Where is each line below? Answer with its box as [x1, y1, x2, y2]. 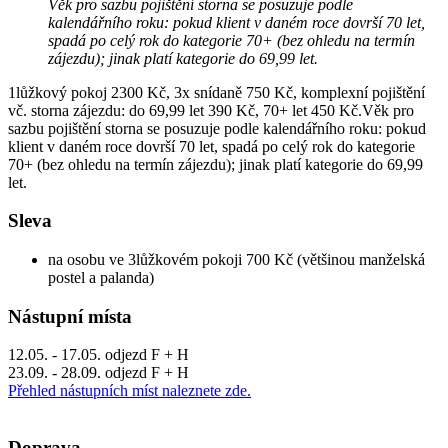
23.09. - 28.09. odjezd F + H [8, 364, 189, 382]
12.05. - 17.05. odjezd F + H [8, 346, 189, 364]
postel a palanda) [48, 268, 154, 286]
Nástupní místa [8, 305, 132, 327]
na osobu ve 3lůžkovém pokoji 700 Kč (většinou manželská [48, 250, 425, 268]
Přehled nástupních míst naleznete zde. [8, 382, 251, 400]
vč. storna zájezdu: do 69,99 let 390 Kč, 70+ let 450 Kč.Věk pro [8, 101, 414, 119]
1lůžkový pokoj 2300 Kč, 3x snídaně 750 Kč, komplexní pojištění [8, 83, 425, 101]
